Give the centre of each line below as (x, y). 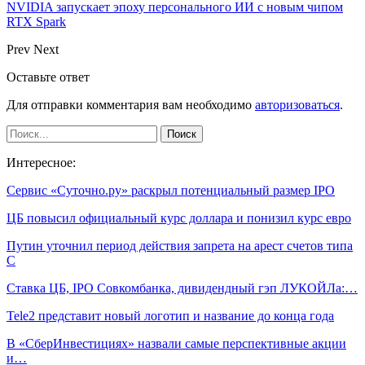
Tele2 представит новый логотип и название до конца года (170, 315)
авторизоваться (297, 104)
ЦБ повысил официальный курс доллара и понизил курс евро (179, 218)
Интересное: (41, 162)
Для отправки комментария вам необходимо (131, 104)
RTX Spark (36, 21)
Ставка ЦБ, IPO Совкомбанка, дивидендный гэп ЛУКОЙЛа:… (182, 288)
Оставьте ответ (48, 77)
